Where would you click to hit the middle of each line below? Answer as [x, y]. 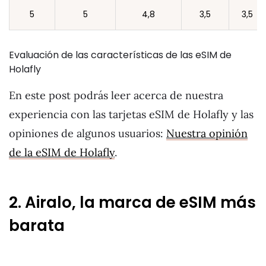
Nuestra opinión [207, 133]
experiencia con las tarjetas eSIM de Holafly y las [131, 114]
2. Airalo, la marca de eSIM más [132, 203]
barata [37, 226]
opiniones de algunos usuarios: [88, 133]
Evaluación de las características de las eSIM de [120, 55]
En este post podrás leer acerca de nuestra [116, 95]
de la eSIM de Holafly [62, 152]
